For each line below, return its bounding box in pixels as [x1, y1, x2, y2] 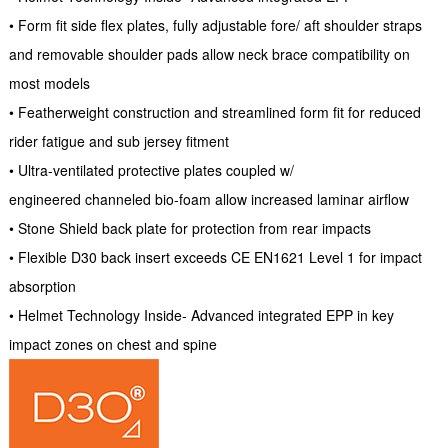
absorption [8, 276, 76, 297]
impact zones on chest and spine [8, 334, 217, 355]
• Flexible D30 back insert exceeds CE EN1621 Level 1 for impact [8, 247, 422, 268]
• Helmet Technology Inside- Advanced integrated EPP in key [8, 305, 394, 326]
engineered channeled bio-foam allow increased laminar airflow [8, 189, 409, 210]
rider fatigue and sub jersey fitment [8, 131, 229, 152]
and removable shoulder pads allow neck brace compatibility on [8, 44, 410, 65]
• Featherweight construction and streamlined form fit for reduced [8, 102, 421, 123]
